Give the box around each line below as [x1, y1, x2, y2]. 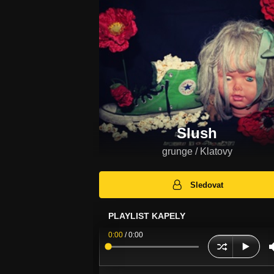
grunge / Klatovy [161, 146, 232, 157]
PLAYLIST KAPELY [108, 211, 185, 221]
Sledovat [190, 180, 224, 190]
